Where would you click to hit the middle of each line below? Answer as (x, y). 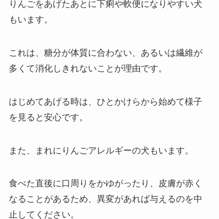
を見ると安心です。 (48, 117)
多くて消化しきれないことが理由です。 (88, 68)
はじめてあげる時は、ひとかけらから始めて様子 (105, 101)
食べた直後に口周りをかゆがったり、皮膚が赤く (105, 184)
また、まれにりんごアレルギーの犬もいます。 (101, 150)
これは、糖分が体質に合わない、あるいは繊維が (105, 53)
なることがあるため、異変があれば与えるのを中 (105, 199)
